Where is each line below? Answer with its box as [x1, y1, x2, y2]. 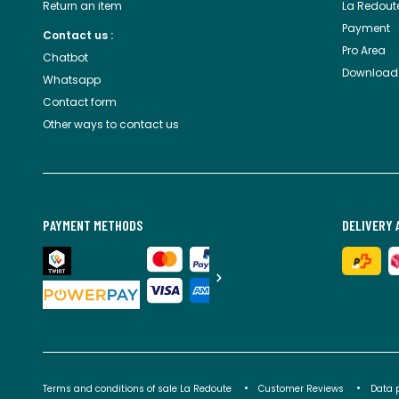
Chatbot [43, 50, 88, 66]
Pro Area [342, 43, 386, 59]
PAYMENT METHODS [43, 216, 142, 234]
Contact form [43, 94, 117, 110]
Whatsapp [43, 72, 101, 88]
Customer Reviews [258, 382, 344, 396]
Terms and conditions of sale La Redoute [43, 382, 234, 396]
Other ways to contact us [43, 117, 179, 133]
